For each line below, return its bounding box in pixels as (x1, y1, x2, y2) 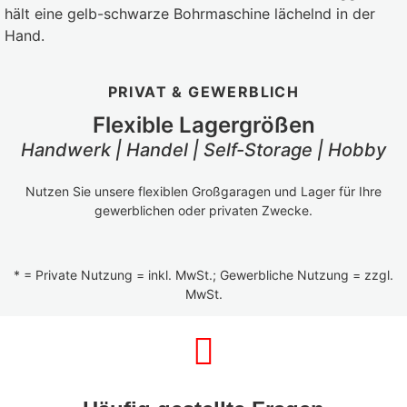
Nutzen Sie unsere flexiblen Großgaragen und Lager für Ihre (25, 183, 382, 199)
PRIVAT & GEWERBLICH (107, 82, 300, 101)
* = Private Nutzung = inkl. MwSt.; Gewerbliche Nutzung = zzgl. (14, 266, 393, 283)
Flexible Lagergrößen (92, 111, 315, 138)
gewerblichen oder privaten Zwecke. (94, 202, 313, 218)
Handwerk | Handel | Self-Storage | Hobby (21, 138, 386, 161)
